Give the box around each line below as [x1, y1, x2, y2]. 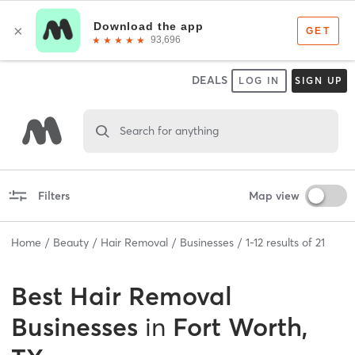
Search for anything [119, 123, 219, 138]
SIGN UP [294, 74, 344, 86]
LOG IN [238, 74, 281, 86]
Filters [37, 188, 70, 203]
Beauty [53, 235, 89, 250]
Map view [248, 188, 300, 203]
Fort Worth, [173, 311, 308, 342]
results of [263, 235, 315, 250]
